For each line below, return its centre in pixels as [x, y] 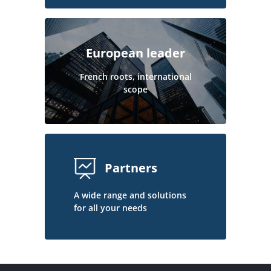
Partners [131, 168]
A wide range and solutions [130, 195]
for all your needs [110, 207]
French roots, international [135, 77]
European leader [135, 53]
